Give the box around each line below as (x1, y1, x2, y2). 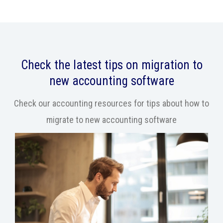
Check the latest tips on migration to (20, 58, 203, 73)
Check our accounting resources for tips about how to (14, 98, 209, 109)
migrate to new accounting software (46, 114, 177, 125)
